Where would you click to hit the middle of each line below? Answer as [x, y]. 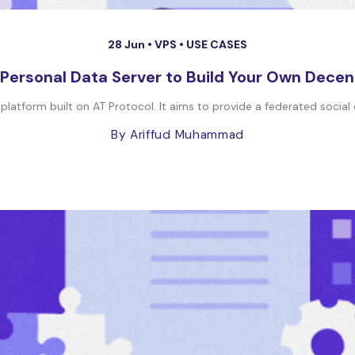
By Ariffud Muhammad [177, 135]
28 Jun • [131, 44]
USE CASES [217, 44]
